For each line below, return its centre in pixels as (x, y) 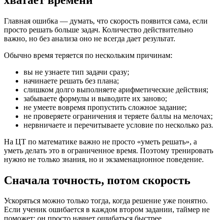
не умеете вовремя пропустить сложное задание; (105, 107)
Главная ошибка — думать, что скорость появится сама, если (106, 21)
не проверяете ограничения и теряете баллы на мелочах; (118, 116)
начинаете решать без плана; (71, 81)
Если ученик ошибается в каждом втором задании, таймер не (107, 210)
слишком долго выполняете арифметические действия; (116, 89)
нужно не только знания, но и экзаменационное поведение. (104, 159)
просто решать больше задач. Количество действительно (98, 29)
